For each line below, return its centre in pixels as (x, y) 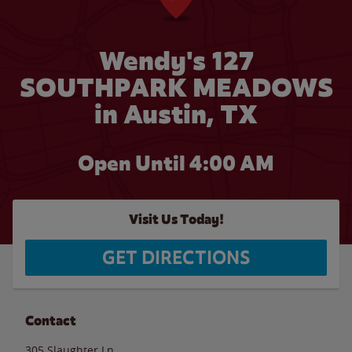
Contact (51, 321)
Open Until (134, 163)
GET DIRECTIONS (176, 258)
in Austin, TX (176, 114)
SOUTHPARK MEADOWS (176, 88)
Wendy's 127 (176, 61)
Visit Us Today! (176, 220)
